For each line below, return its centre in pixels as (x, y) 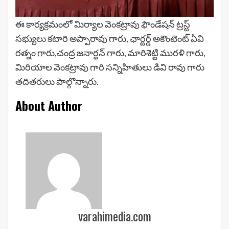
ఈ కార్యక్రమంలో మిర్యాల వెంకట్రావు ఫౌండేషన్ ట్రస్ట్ (103, 24)
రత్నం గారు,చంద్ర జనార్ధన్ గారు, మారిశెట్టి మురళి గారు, (110, 52)
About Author (49, 105)
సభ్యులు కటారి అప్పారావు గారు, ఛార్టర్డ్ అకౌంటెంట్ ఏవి (110, 38)
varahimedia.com (114, 215)
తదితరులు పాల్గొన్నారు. (57, 81)
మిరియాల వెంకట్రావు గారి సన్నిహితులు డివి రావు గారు (110, 67)
